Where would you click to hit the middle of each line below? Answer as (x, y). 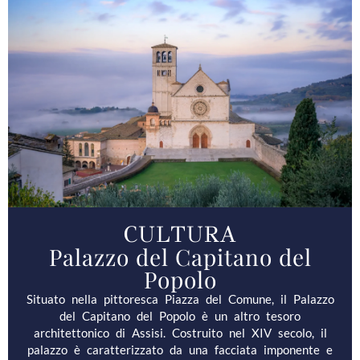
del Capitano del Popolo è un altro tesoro (180, 315)
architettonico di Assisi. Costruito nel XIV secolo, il (180, 332)
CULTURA (180, 234)
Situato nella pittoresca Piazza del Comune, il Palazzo (180, 299)
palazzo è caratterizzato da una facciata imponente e (180, 349)
